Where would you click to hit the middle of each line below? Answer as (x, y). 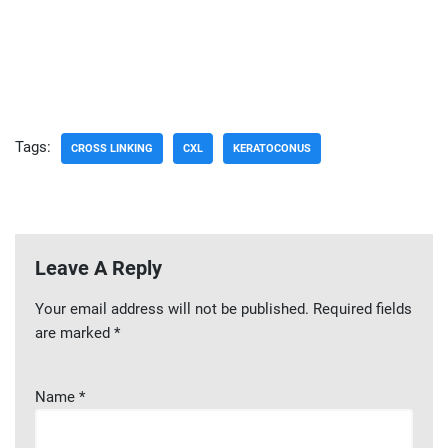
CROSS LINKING (112, 148)
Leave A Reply (98, 268)
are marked (74, 333)
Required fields (362, 309)
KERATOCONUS (272, 148)
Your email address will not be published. (172, 309)
